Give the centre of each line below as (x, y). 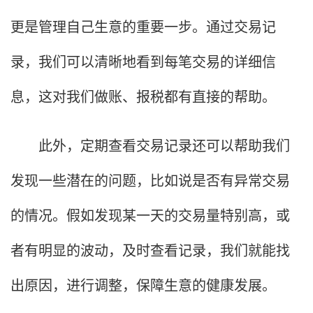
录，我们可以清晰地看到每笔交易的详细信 (143, 61)
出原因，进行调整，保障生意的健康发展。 (143, 284)
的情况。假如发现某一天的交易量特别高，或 (150, 214)
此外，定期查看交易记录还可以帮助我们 (150, 145)
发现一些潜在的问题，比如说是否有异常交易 (150, 180)
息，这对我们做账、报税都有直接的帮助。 (143, 96)
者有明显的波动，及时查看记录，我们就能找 (150, 249)
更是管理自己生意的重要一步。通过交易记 (143, 26)
